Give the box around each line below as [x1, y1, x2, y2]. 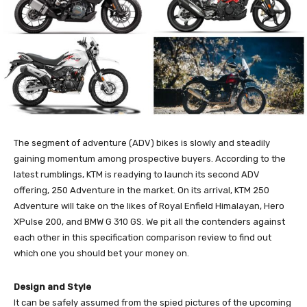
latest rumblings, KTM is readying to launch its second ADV [14, 169, 260, 180]
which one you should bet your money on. [14, 247, 189, 258]
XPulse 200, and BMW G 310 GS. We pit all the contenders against [14, 216, 285, 227]
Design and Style [14, 281, 91, 292]
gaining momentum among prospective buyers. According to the [14, 153, 286, 164]
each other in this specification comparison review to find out [14, 232, 271, 243]
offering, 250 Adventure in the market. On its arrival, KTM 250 [14, 184, 269, 195]
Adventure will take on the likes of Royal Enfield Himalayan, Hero [14, 200, 284, 211]
